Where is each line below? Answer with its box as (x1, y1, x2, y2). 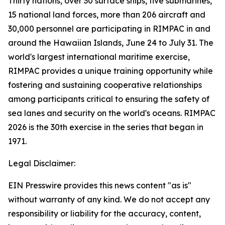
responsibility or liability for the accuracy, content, (8, 208, 201, 218)
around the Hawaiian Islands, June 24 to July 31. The (8, 38, 213, 48)
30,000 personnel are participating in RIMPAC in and (8, 24, 210, 34)
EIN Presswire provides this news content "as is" (8, 180, 191, 190)
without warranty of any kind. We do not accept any (8, 194, 210, 204)
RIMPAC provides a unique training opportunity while (8, 66, 213, 76)
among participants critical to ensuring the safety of (8, 94, 209, 104)
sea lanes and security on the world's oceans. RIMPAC (8, 108, 215, 118)
